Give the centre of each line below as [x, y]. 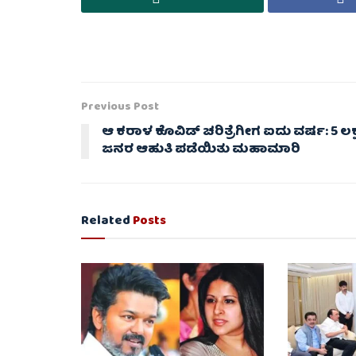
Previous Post [120, 108]
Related [106, 222]
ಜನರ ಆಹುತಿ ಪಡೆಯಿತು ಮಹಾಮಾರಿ [201, 151]
